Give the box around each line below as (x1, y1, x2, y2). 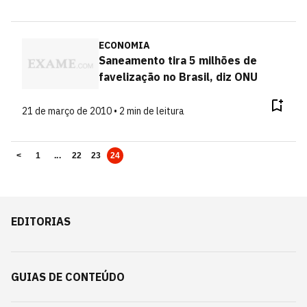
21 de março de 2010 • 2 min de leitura (22, 104, 184, 117)
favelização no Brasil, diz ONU (98, 70, 258, 84)
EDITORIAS (11, 214, 71, 228)
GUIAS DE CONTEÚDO (11, 269, 125, 284)
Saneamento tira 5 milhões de (98, 53, 257, 67)
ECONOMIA (98, 39, 150, 51)
